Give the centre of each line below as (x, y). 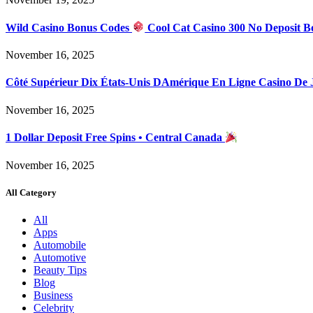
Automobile (60, 245)
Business (53, 295)
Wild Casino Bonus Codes (69, 27)
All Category (31, 192)
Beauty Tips (60, 270)
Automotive (60, 257)
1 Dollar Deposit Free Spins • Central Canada (115, 138)
